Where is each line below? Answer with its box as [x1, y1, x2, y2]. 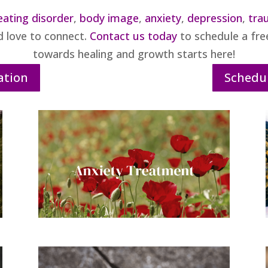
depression [187, 11, 242, 25]
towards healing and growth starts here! [33, 47, 235, 61]
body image [79, 11, 139, 25]
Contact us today [89, 29, 177, 43]
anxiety [144, 11, 181, 25]
